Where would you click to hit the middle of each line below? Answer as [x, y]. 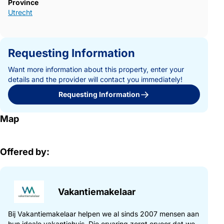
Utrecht [20, 12]
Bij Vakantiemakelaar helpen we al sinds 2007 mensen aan [103, 214]
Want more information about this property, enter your [96, 69]
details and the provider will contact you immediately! [95, 79]
